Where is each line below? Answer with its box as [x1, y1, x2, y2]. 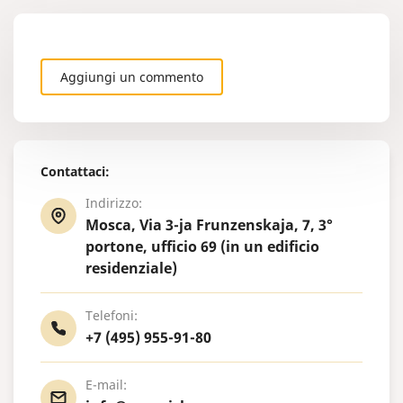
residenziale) [85, 257, 177, 278]
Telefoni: [85, 306, 138, 324]
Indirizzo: [85, 193, 142, 211]
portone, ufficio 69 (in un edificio [85, 236, 319, 256]
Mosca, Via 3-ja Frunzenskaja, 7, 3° [85, 214, 333, 235]
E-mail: [85, 375, 127, 393]
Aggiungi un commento [60, 67, 203, 85]
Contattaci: [40, 162, 110, 180]
